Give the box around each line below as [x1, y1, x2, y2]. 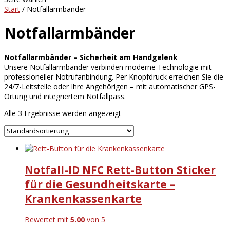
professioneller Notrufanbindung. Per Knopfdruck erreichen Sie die [4, 72, 223, 82]
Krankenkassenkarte [25, 191, 142, 206]
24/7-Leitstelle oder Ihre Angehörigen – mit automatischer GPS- [4, 82, 216, 92]
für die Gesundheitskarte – [25, 177, 175, 191]
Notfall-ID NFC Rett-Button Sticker [25, 162, 216, 177]
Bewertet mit [25, 215, 70, 225]
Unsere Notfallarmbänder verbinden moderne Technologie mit [4, 62, 212, 72]
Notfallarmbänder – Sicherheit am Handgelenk [4, 52, 178, 63]
